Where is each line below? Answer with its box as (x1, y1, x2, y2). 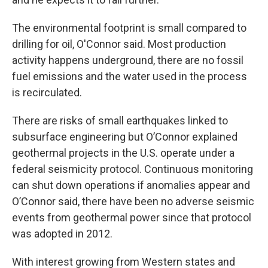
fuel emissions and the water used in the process (12, 70, 247, 83)
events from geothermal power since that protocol (12, 211, 251, 224)
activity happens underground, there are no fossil (12, 54, 243, 67)
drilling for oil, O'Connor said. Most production (12, 38, 226, 51)
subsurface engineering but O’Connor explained (12, 130, 237, 144)
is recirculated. (12, 86, 82, 99)
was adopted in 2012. (12, 227, 112, 240)
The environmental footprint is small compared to (12, 22, 246, 35)
